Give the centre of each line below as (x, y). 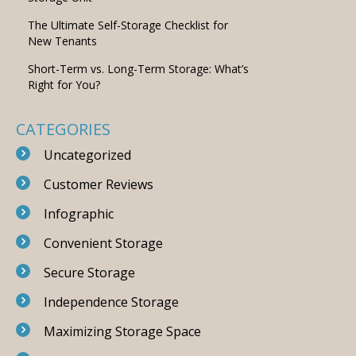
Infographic (79, 214)
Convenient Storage (103, 243)
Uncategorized (87, 155)
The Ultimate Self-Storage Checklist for (128, 25)
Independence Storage (111, 302)
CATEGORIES (63, 129)
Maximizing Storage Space (122, 331)
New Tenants (62, 41)
